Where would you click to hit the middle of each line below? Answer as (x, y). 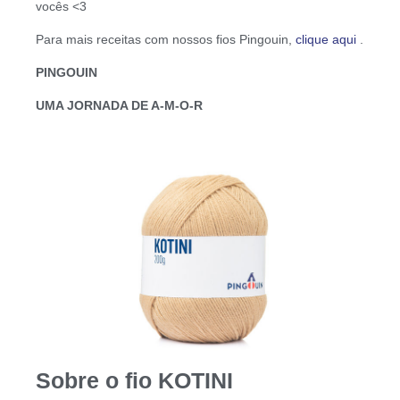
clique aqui (326, 39)
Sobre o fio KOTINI (134, 380)
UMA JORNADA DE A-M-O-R (119, 105)
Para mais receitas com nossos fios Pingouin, (166, 39)
